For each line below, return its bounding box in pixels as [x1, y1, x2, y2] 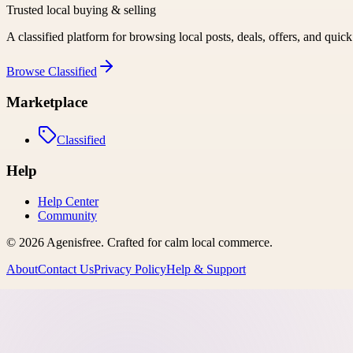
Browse [6, 64, 48, 78]
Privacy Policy [94, 262, 166, 276]
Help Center [38, 194, 98, 208]
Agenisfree [46, 235, 101, 249]
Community [38, 208, 97, 222]
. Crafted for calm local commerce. [101, 235, 273, 249]
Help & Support [166, 262, 246, 276]
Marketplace [6, 93, 87, 110]
